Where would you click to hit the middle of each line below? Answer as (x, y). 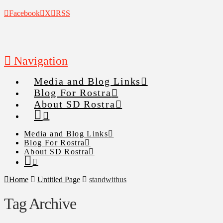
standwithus (108, 179)
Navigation (41, 61)
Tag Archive (40, 204)
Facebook (24, 13)
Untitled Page (59, 179)
